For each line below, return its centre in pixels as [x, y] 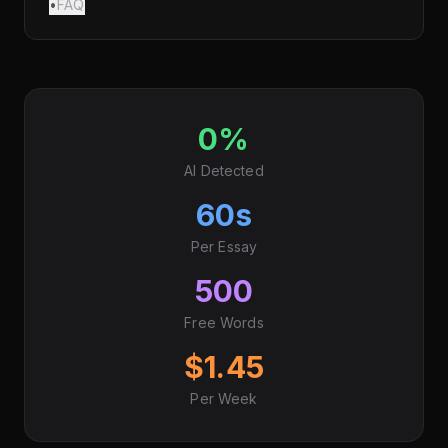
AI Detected [224, 171]
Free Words [224, 323]
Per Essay [224, 247]
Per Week [224, 399]
